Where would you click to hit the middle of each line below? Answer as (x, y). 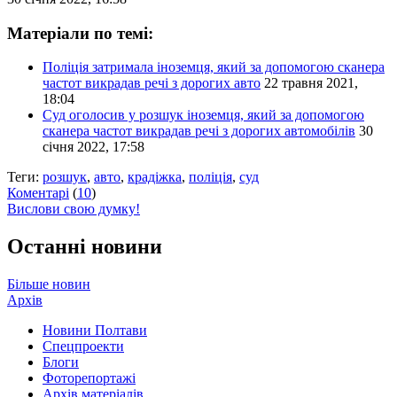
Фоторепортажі (89, 378)
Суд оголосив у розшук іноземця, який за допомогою (203, 115)
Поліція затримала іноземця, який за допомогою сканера (214, 67)
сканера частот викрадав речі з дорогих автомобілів (199, 131)
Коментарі (38, 193)
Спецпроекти (83, 346)
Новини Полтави (95, 331)
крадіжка (155, 177)
